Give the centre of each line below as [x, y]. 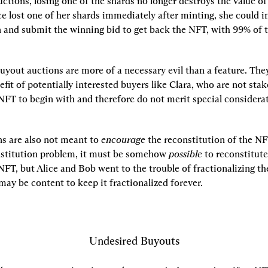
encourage [123, 140]
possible [185, 154]
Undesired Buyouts [134, 241]
